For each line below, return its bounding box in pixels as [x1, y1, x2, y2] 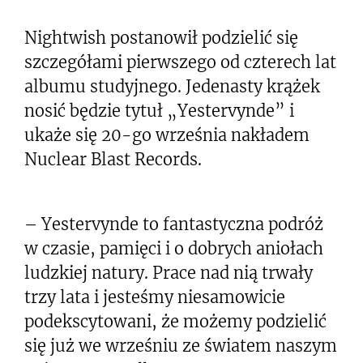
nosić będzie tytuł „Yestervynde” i [24, 100, 294, 121]
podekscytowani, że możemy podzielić [24, 311, 327, 331]
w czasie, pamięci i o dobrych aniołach [24, 238, 323, 258]
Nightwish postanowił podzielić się [24, 28, 298, 48]
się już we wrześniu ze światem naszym [24, 335, 337, 356]
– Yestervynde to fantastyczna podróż [24, 214, 323, 234]
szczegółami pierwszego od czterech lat [24, 52, 336, 72]
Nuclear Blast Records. [24, 149, 202, 169]
